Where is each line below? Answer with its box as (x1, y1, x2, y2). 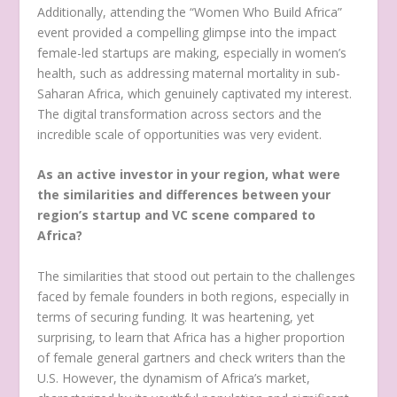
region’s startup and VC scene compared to (37, 206, 316, 224)
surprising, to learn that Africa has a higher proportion (37, 328, 346, 346)
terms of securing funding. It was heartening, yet (37, 307, 315, 325)
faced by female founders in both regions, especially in (37, 287, 350, 305)
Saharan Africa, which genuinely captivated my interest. (37, 84, 353, 102)
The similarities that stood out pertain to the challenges (37, 267, 356, 284)
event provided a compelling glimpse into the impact (37, 23, 338, 41)
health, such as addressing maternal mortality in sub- (37, 64, 341, 82)
